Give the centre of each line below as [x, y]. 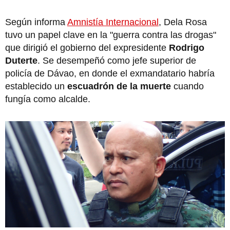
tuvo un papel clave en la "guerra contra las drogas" [111, 35]
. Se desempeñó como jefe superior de [117, 60]
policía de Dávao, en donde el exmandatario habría [110, 73]
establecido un [35, 86]
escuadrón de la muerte [118, 86]
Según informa [36, 22]
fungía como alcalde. [48, 99]
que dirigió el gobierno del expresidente [87, 47]
